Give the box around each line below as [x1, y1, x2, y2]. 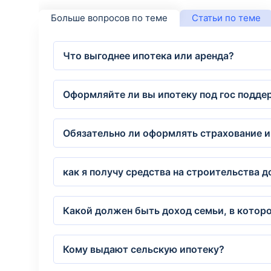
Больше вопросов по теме [51, 12, 168, 24]
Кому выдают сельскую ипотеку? [63, 243, 224, 255]
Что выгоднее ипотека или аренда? [63, 50, 234, 62]
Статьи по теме [192, 12, 261, 24]
